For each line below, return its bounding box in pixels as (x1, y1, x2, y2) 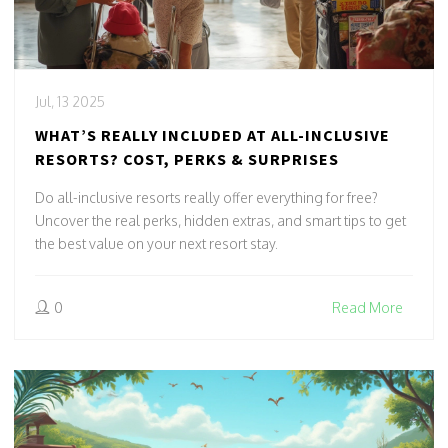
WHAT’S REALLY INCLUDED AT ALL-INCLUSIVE (35, 124, 390, 145)
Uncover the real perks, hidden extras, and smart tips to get (35, 211, 406, 229)
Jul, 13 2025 (35, 92, 105, 110)
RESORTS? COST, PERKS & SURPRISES (35, 148, 339, 169)
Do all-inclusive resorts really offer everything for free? (35, 188, 378, 206)
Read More (332, 298, 403, 316)
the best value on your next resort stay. (35, 234, 278, 252)
